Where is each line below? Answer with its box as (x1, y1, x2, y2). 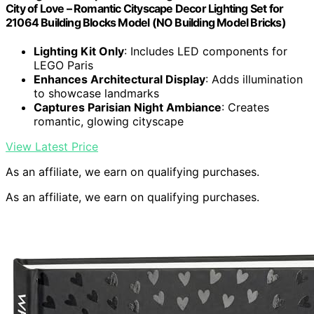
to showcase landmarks (34, 86, 159, 101)
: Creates (221, 100, 269, 115)
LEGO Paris (34, 58, 93, 73)
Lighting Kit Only (34, 44, 124, 59)
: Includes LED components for (124, 44, 287, 59)
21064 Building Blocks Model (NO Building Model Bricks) (6, 15, 286, 30)
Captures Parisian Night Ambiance (34, 100, 221, 115)
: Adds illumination (205, 72, 303, 87)
